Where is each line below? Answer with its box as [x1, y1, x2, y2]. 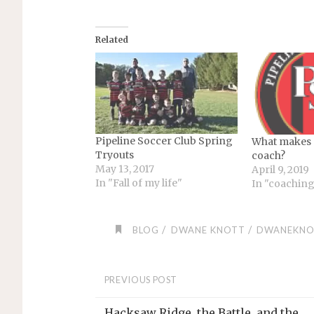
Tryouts [95, 149, 134, 162]
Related [95, 34, 128, 46]
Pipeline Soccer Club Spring [95, 135, 233, 148]
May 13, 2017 [95, 163, 154, 176]
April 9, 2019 [252, 163, 310, 176]
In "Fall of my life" [95, 177, 182, 190]
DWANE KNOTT [170, 224, 245, 236]
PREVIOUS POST [104, 274, 178, 286]
